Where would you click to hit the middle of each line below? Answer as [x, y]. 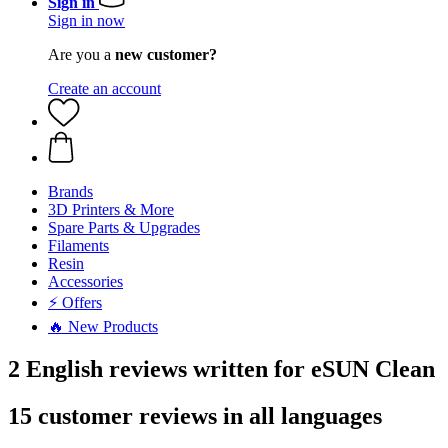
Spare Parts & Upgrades [124, 227]
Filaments [78, 245]
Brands [70, 191]
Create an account [104, 88]
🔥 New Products [103, 326]
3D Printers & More [111, 209]
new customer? [166, 54]
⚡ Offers [75, 302]
